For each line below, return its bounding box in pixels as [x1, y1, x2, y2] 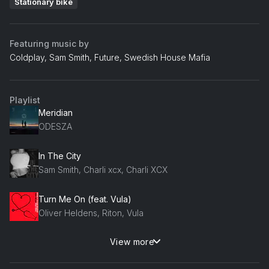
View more [109, 236, 155, 247]
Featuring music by [10, 38, 89, 49]
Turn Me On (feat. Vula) [38, 194, 131, 205]
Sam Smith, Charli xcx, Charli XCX [38, 165, 168, 175]
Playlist [10, 94, 40, 105]
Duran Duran [38, 251, 88, 262]
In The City [38, 151, 81, 162]
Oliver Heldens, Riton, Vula [38, 208, 144, 219]
